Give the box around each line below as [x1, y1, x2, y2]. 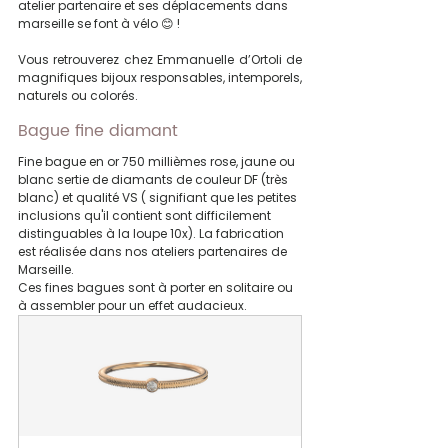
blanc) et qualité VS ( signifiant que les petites [18, 188, 300, 206]
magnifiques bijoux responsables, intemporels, [18, 68, 302, 86]
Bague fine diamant [18, 117, 183, 144]
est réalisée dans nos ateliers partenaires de [18, 242, 290, 260]
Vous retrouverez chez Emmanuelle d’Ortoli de [18, 50, 302, 68]
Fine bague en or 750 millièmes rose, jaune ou [18, 152, 298, 170]
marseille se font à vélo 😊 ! [18, 14, 180, 32]
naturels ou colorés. [18, 86, 138, 104]
